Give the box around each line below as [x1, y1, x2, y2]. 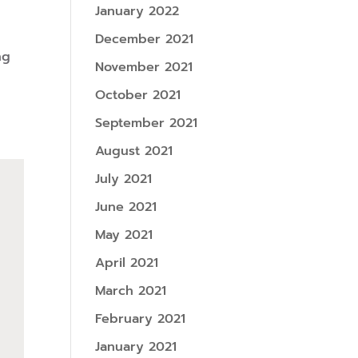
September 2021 [95, 113, 198, 133]
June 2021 [95, 197, 157, 217]
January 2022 [95, 2, 180, 21]
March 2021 [95, 281, 167, 300]
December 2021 [95, 30, 194, 49]
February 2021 [95, 309, 186, 328]
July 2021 [95, 169, 153, 189]
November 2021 [95, 58, 193, 77]
